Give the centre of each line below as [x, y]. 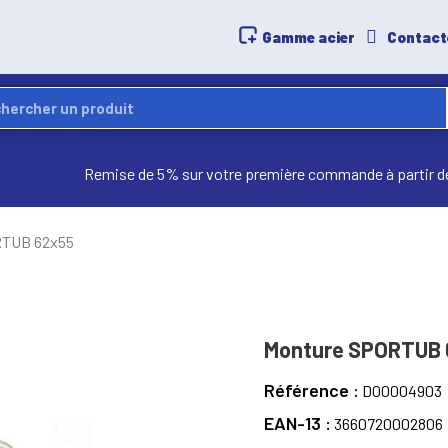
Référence [308, 390]
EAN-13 [294, 423]
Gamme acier [308, 36]
